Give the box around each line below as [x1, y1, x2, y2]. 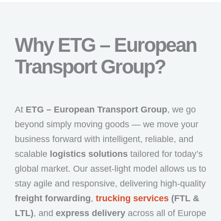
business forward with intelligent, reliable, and [15, 134, 193, 144]
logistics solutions [50, 148, 128, 159]
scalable [15, 148, 50, 159]
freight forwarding [15, 193, 91, 203]
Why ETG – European [15, 34, 196, 56]
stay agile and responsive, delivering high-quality [15, 178, 206, 188]
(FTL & [169, 193, 199, 203]
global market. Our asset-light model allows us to [15, 163, 206, 174]
